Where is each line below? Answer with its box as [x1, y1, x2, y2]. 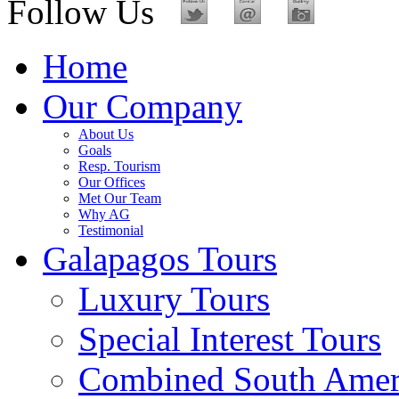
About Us [78, 126, 134, 142]
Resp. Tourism [78, 159, 160, 174]
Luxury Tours [78, 280, 270, 318]
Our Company [43, 87, 242, 126]
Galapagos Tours [43, 240, 277, 278]
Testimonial [78, 223, 143, 238]
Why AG [78, 207, 130, 222]
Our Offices [78, 175, 145, 190]
